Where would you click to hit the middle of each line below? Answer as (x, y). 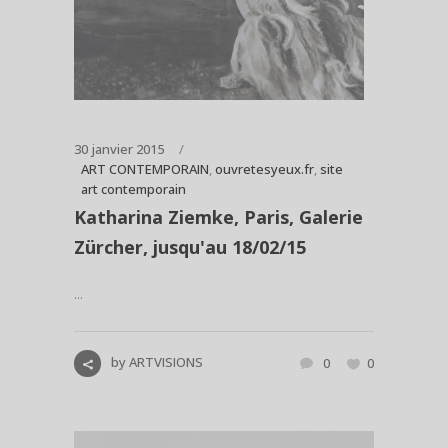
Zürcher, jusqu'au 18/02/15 (190, 247)
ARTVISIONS (166, 362)
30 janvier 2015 (119, 149)
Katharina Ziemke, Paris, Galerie (218, 217)
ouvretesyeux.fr (264, 169)
